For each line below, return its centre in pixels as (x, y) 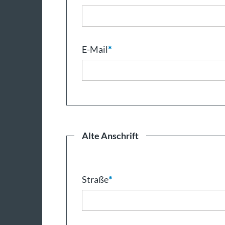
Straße (95, 180)
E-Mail (95, 49)
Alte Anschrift (110, 136)
